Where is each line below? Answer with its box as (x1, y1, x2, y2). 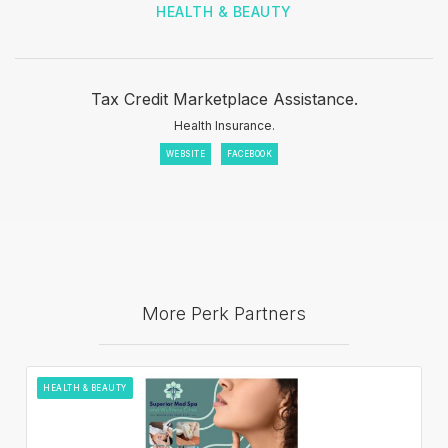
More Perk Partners (142, 302, 306, 324)
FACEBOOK (227, 148, 273, 159)
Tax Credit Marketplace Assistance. (90, 88, 358, 109)
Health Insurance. (173, 117, 275, 133)
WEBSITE (165, 148, 206, 159)
